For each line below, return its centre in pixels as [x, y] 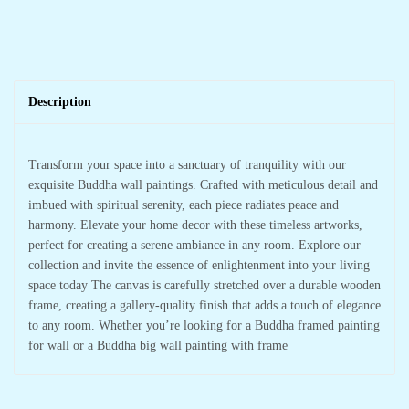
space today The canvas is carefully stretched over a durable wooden [204, 285]
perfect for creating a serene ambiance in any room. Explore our [194, 245]
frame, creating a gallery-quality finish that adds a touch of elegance [204, 305]
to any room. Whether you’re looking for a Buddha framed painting [204, 325]
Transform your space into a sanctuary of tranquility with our [187, 164]
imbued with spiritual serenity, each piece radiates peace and [184, 204]
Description [60, 101]
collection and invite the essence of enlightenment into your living [199, 265]
